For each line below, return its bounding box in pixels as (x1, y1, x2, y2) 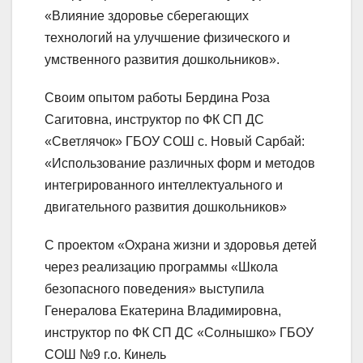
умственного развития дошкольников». (45, 52, 280, 66)
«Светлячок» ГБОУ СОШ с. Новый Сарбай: (45, 134, 305, 148)
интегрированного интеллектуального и (45, 177, 283, 192)
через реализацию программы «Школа (45, 259, 278, 274)
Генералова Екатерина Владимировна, (45, 303, 281, 318)
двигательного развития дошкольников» (45, 199, 287, 214)
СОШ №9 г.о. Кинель (45, 347, 166, 361)
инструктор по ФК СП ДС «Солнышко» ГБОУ (45, 325, 314, 340)
